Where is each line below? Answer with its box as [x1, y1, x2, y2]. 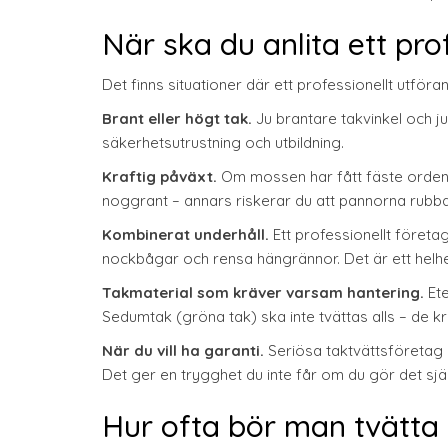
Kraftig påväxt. [102, 167, 217, 186]
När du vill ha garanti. [102, 341, 264, 360]
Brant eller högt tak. [102, 109, 252, 128]
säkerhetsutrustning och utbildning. [102, 133, 344, 152]
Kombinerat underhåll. [102, 225, 269, 244]
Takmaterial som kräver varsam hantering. [102, 283, 424, 302]
